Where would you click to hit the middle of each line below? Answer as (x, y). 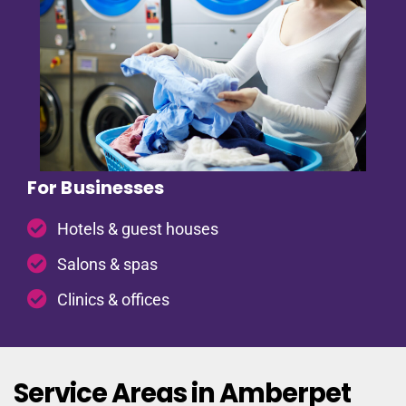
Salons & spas (107, 264)
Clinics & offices (113, 299)
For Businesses (96, 187)
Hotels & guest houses (137, 228)
